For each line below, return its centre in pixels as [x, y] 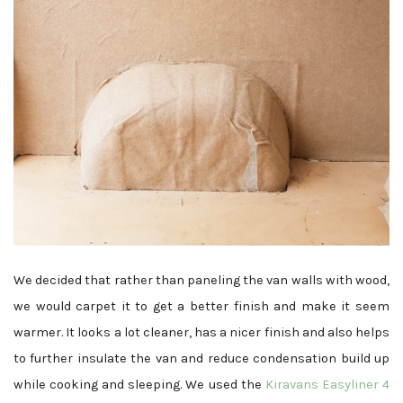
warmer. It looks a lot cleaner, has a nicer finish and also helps [201, 332]
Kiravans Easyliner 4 [327, 384]
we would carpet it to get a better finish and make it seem [201, 306]
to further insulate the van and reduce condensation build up [201, 358]
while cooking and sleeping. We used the [139, 384]
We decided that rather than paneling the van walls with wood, [201, 280]
